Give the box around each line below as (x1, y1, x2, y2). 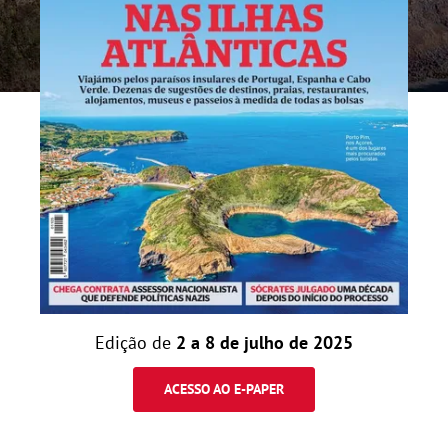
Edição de (95, 331, 176, 355)
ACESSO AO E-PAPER (164, 380, 284, 399)
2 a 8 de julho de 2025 (176, 331, 353, 355)
